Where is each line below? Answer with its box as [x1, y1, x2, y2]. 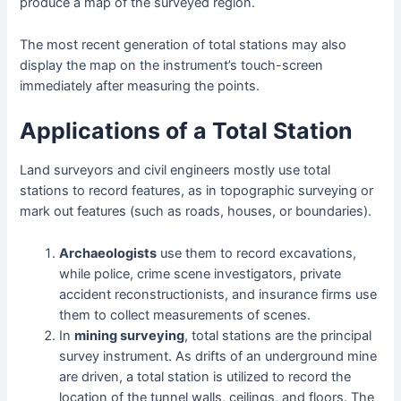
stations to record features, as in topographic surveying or [20, 183, 374, 200]
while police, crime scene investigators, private [59, 265, 342, 282]
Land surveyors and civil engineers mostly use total [20, 162, 331, 179]
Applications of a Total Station [20, 116, 354, 144]
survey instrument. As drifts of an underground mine [59, 347, 378, 364]
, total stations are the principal [184, 327, 372, 344]
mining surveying [74, 327, 185, 344]
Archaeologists [59, 244, 158, 261]
